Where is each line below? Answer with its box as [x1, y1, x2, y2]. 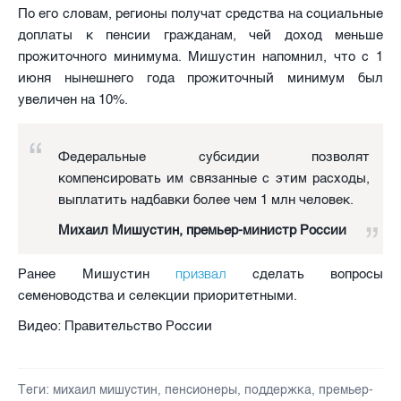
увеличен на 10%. [18, 90, 128, 107]
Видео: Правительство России [18, 317, 212, 334]
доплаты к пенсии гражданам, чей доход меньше [18, 26, 383, 43]
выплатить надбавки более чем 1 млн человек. [58, 191, 354, 208]
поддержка [244, 381, 311, 397]
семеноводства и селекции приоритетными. [18, 286, 297, 303]
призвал [175, 264, 226, 282]
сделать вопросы [226, 265, 383, 282]
